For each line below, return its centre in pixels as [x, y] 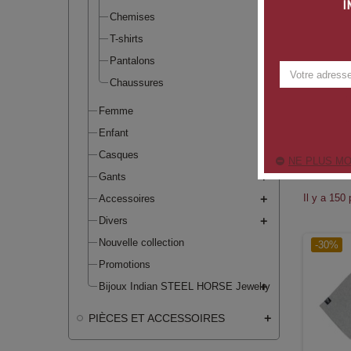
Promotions [125, 264]
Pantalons [132, 60]
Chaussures [137, 82]
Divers [113, 220]
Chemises [132, 16]
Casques [119, 154]
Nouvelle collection [141, 242]
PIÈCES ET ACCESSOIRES [157, 318]
